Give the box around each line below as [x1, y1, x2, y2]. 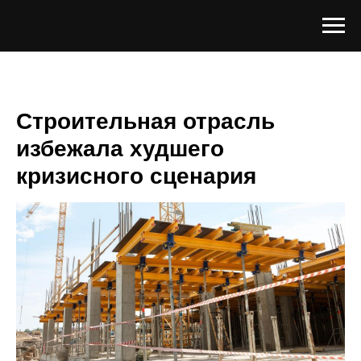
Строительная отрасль [16, 109, 275, 134]
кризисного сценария [16, 164, 256, 189]
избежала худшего [16, 136, 224, 161]
